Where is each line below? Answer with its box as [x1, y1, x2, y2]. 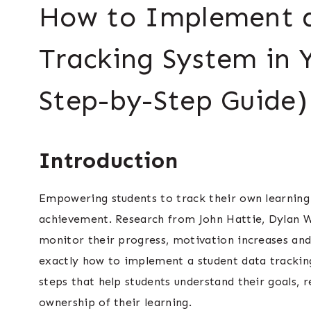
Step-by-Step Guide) [39, 83, 308, 118]
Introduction [39, 147, 178, 174]
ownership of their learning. [39, 296, 192, 310]
